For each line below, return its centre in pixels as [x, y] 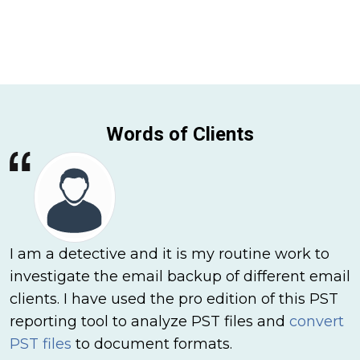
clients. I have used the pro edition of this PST [174, 299]
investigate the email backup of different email [180, 276]
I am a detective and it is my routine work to [170, 254]
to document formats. [152, 344]
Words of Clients [180, 134]
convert [317, 321]
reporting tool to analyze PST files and [149, 321]
